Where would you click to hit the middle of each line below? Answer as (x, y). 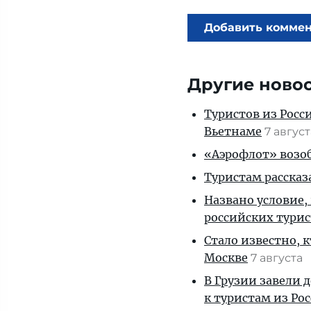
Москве (226, 258)
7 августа (278, 258)
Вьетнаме (233, 131)
